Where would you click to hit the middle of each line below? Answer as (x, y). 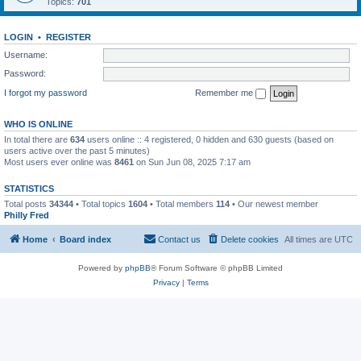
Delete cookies (250, 239)
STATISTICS (29, 188)
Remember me (225, 92)
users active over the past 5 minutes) (77, 150)
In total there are (37, 139)
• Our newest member (274, 203)
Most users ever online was (59, 162)
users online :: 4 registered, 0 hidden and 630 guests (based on (209, 139)
